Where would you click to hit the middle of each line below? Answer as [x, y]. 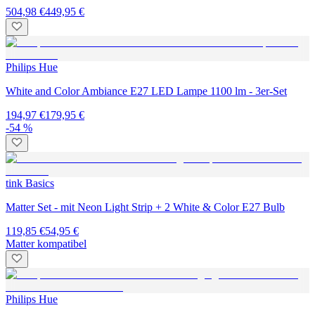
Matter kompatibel [46, 244]
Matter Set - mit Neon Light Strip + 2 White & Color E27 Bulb [145, 207]
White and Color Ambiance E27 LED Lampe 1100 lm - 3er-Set [146, 91]
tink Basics [30, 184]
